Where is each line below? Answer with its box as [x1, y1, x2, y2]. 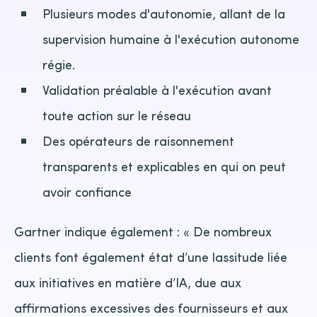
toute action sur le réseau [42, 105, 191, 124]
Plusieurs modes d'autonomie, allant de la [42, 4, 285, 22]
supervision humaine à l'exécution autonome [42, 29, 299, 47]
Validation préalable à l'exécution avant [42, 80, 272, 98]
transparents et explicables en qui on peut [42, 156, 286, 175]
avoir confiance [42, 182, 132, 200]
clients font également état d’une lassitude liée [14, 247, 287, 265]
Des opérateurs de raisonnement [42, 131, 234, 149]
